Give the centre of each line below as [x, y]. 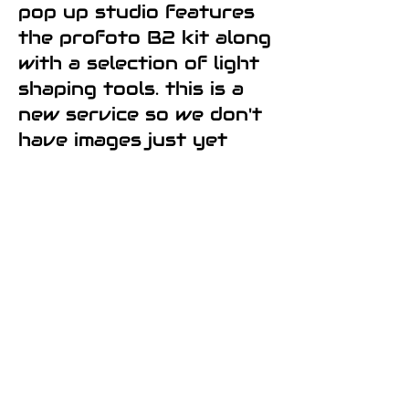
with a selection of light [139, 63]
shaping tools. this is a [131, 89]
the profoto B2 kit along [145, 37]
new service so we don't [140, 114]
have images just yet [123, 140]
